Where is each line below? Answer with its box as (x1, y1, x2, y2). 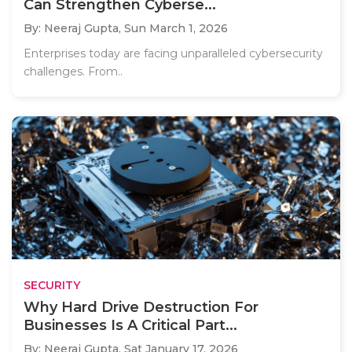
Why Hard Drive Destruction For (24, 298, 258, 316)
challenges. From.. (24, 64, 123, 79)
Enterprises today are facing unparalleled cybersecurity (24, 46, 323, 61)
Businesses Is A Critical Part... (24, 316, 237, 334)
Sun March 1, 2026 (124, 21, 228, 36)
